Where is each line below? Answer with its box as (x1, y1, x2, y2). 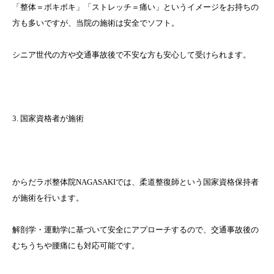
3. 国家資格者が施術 (12, 114, 84, 123)
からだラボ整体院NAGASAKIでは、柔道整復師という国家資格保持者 (12, 177, 259, 187)
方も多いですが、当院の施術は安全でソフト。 (12, 18, 179, 28)
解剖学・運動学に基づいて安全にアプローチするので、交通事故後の (12, 225, 259, 234)
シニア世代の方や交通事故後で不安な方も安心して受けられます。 (12, 50, 251, 59)
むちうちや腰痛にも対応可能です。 (12, 241, 139, 250)
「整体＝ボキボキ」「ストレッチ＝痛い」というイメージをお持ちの (12, 2, 259, 12)
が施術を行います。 (12, 193, 84, 202)
